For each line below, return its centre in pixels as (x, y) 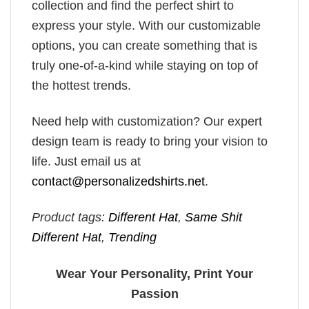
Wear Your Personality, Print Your (154, 273)
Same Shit (213, 218)
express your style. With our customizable (146, 25)
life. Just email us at (86, 161)
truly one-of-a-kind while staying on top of (145, 65)
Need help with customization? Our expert (147, 121)
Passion (154, 293)
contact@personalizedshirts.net (118, 181)
